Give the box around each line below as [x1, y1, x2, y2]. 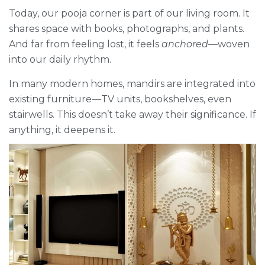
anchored [161, 38, 208, 50]
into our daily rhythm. [9, 54, 111, 66]
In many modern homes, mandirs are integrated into [9, 78, 256, 90]
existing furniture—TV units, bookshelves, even [9, 93, 231, 105]
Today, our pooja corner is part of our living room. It [9, 8, 250, 20]
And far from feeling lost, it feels [9, 38, 161, 50]
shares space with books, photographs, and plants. [9, 23, 244, 35]
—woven [208, 38, 250, 50]
